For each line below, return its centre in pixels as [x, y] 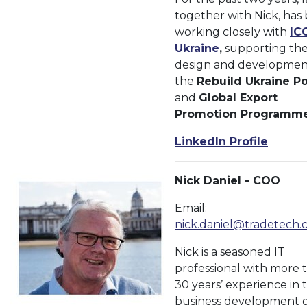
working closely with [232, 32]
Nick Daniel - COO [228, 181]
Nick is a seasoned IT [230, 252]
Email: [191, 208]
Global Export [238, 98]
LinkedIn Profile [221, 142]
